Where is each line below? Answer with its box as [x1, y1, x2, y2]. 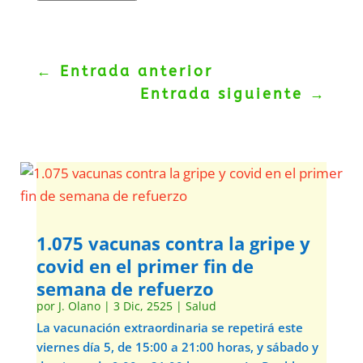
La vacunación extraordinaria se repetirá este [36, 319, 303, 335]
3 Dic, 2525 [113, 298, 173, 314]
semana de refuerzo [36, 276, 214, 301]
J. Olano [58, 298, 100, 314]
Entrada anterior [59, 62, 213, 80]
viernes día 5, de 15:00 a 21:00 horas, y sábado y [36, 339, 318, 355]
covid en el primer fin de [36, 254, 254, 278]
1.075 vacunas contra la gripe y [36, 231, 310, 255]
